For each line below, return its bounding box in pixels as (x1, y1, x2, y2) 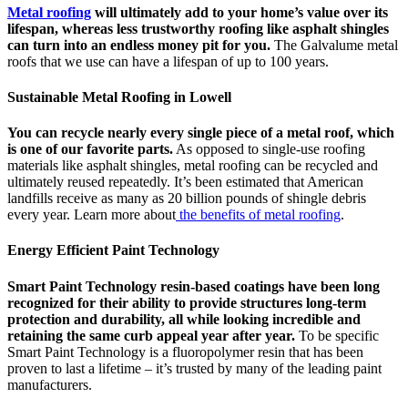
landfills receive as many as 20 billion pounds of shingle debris (7, 190, 366, 207)
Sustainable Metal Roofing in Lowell (7, 88, 231, 105)
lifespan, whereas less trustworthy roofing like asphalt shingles (7, 20, 389, 36)
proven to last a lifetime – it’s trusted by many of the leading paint (7, 360, 382, 376)
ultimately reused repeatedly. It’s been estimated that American (7, 174, 363, 190)
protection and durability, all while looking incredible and (7, 311, 361, 327)
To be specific (295, 327, 379, 343)
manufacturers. (7, 376, 92, 393)
